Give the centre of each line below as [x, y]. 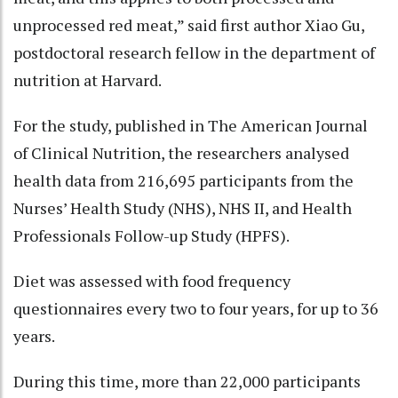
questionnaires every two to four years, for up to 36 [196, 308]
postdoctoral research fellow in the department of [194, 52]
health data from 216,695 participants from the [183, 180]
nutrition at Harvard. [88, 80]
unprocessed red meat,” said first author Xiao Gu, [189, 24]
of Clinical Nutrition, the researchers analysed [181, 152]
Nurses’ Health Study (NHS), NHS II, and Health [183, 207]
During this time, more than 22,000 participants [187, 381]
